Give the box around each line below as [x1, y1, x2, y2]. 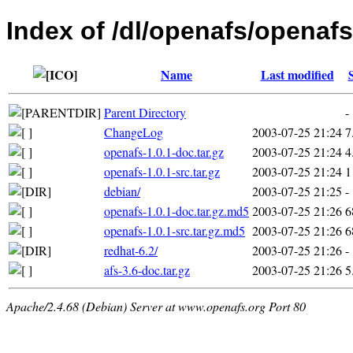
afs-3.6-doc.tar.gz [104, 261, 190, 278]
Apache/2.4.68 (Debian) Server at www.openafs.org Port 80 [6, 297, 306, 314]
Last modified [260, 65, 334, 84]
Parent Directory [104, 103, 186, 121]
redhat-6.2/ [104, 241, 158, 258]
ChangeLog [104, 123, 163, 140]
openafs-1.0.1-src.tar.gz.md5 [104, 221, 245, 239]
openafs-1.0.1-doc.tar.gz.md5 [104, 202, 249, 219]
